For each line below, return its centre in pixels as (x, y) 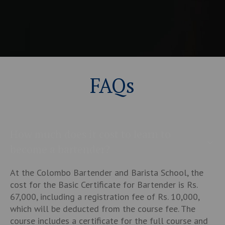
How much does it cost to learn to (90, 134)
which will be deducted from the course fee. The (102, 209)
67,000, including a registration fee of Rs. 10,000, (104, 197)
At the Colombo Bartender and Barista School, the (106, 173)
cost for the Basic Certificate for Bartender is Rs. (103, 185)
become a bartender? (60, 149)
